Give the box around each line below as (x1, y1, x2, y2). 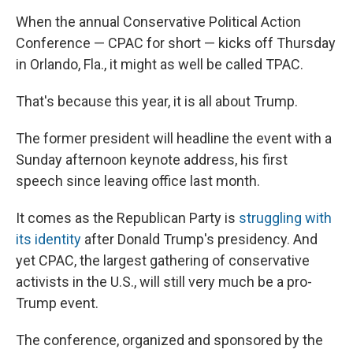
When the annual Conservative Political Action (16, 13, 301, 31)
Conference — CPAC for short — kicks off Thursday (16, 35, 336, 52)
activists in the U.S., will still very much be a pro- (16, 273, 312, 291)
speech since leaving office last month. (16, 173, 260, 190)
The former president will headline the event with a (16, 130, 332, 147)
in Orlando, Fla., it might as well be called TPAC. (16, 56, 303, 73)
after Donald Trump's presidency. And (81, 231, 318, 248)
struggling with (239, 210, 332, 227)
